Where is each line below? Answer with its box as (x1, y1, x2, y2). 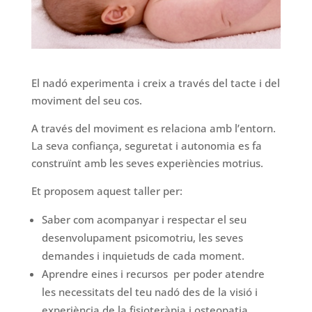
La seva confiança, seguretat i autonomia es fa (31, 139, 262, 153)
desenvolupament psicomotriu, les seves (41, 231, 243, 245)
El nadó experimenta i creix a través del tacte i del (31, 76, 280, 91)
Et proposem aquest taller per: (31, 184, 182, 198)
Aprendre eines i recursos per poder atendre (41, 267, 265, 281)
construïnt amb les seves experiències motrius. (31, 156, 263, 171)
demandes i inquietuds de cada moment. (41, 249, 244, 263)
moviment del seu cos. (31, 93, 142, 108)
